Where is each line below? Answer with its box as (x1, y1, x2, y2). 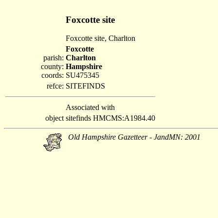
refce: (47, 82, 64, 90)
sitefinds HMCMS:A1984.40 (66, 114, 155, 122)
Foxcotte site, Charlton (66, 34, 135, 43)
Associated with (66, 103, 115, 111)
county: (41, 62, 64, 71)
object (45, 114, 64, 122)
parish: (43, 54, 64, 62)
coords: (41, 71, 64, 79)
